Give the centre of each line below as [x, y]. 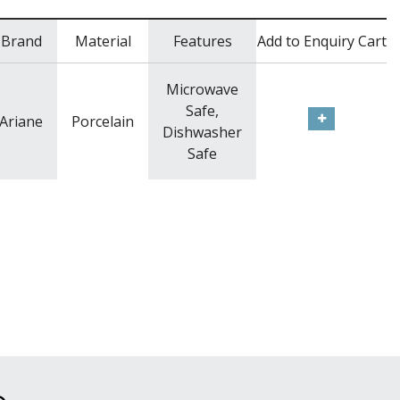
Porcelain [103, 122]
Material [103, 42]
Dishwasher [202, 133]
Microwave [202, 90]
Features [202, 42]
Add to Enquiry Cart [321, 42]
